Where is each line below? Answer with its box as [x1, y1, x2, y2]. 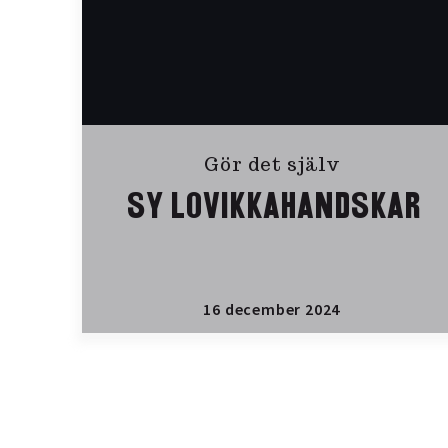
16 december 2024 [203, 299, 341, 319]
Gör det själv [203, 153, 340, 176]
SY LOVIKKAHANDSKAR [124, 187, 419, 229]
